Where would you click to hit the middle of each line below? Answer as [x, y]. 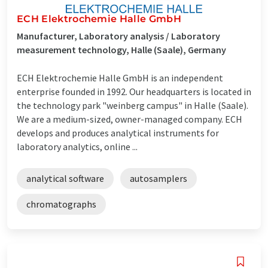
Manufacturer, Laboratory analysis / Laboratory [118, 36]
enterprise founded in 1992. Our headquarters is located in [134, 91]
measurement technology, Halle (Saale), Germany [121, 49]
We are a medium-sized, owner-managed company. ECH [130, 119]
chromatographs [61, 204]
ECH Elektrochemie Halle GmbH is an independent [120, 77]
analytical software [65, 178]
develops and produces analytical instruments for [118, 133]
